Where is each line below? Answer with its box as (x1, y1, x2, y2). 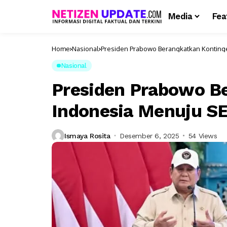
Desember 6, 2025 (120, 131, 179, 140)
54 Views (188, 131, 217, 140)
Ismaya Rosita (64, 131, 110, 140)
